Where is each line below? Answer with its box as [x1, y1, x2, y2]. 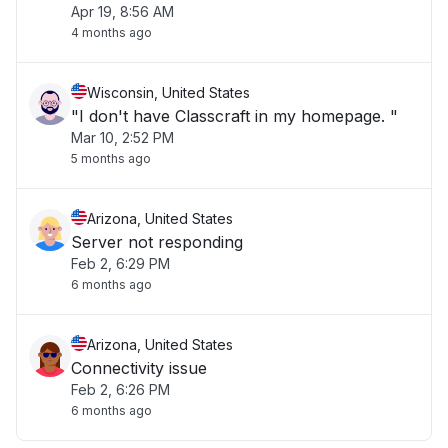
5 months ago [71, 151, 151, 166]
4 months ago [71, 25, 152, 40]
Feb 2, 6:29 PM [71, 255, 170, 272]
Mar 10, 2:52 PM [71, 129, 174, 146]
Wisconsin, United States [87, 84, 250, 101]
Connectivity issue [71, 358, 207, 378]
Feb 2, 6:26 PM [71, 381, 170, 398]
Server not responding [71, 232, 243, 252]
